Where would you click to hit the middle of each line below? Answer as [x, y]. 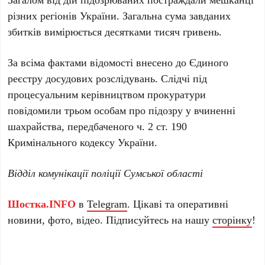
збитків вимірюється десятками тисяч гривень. [115, 32]
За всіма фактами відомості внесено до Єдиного [118, 62]
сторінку [232, 220]
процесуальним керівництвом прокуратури [107, 94]
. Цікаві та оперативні [178, 204]
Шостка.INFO [42, 204]
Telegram [107, 204]
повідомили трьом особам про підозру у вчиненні [122, 110]
